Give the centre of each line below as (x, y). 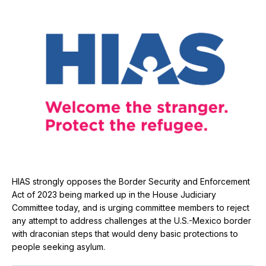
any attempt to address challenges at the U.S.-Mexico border (132, 220)
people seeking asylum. (58, 246)
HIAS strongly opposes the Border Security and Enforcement (131, 181)
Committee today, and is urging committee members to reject (131, 207)
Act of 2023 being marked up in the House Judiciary (114, 194)
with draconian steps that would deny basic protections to (125, 233)
